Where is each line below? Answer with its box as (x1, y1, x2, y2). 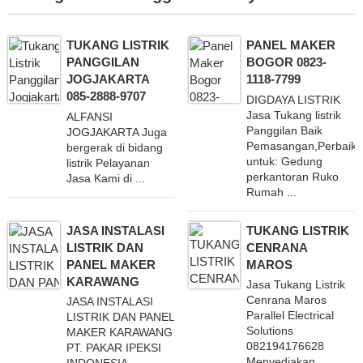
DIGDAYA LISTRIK (246, 92, 341, 106)
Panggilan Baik (246, 123, 323, 137)
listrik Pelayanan (66, 156, 150, 169)
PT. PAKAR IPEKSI (66, 341, 161, 355)
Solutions (246, 324, 294, 338)
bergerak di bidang (66, 140, 163, 154)
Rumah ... (246, 185, 297, 199)
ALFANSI (66, 109, 113, 123)
